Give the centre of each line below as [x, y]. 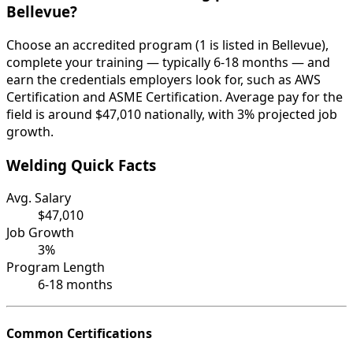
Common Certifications [79, 333]
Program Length [56, 268]
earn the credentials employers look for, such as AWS [163, 79]
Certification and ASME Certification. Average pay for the [175, 97]
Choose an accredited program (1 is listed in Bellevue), [167, 45]
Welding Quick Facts [81, 165]
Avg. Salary [39, 198]
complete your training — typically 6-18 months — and [168, 62]
